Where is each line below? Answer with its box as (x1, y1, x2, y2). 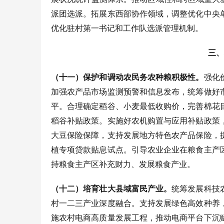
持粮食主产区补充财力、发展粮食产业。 (51, 159, 195, 168)
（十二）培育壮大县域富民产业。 (51, 184, 172, 193)
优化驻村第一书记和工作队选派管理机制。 (51, 23, 203, 32)
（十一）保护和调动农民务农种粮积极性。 (51, 72, 204, 81)
